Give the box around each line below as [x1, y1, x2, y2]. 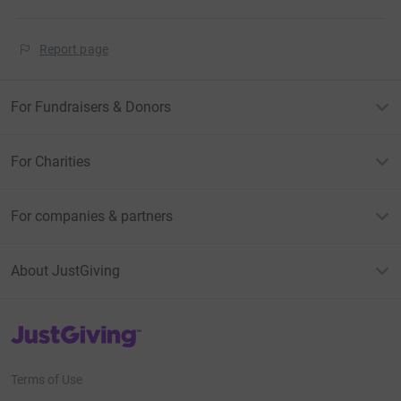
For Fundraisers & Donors [11, 98, 171, 115]
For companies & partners [11, 207, 173, 225]
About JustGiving [11, 261, 120, 279]
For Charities [11, 152, 90, 170]
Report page [39, 41, 108, 56]
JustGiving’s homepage [10, 322, 140, 337]
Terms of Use [11, 372, 82, 388]
